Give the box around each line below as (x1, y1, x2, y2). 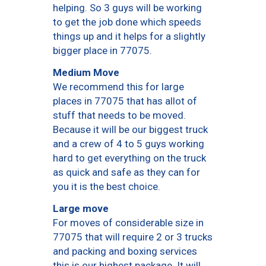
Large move (53, 202, 109, 214)
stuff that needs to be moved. (53, 109, 186, 122)
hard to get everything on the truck (53, 152, 206, 164)
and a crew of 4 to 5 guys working (53, 138, 204, 150)
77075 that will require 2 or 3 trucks (53, 231, 213, 243)
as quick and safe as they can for (53, 166, 200, 179)
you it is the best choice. (53, 180, 160, 193)
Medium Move (53, 66, 119, 78)
